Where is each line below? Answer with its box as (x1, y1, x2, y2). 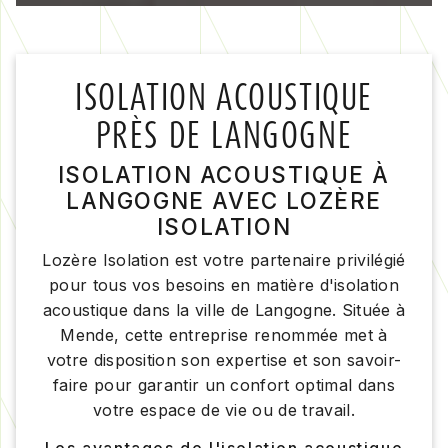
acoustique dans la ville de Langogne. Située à (42, 299, 406, 320)
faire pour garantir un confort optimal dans (53, 374, 395, 395)
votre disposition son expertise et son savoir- (46, 349, 402, 370)
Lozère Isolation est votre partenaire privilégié (42, 249, 406, 270)
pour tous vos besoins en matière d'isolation (48, 274, 400, 295)
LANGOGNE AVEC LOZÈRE (65, 186, 382, 214)
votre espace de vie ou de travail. (93, 399, 355, 420)
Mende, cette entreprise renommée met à (60, 324, 388, 345)
